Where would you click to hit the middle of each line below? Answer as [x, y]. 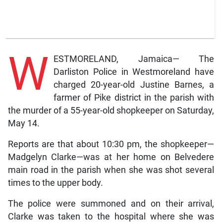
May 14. [24, 123]
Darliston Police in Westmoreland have [134, 72]
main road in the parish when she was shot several [111, 170]
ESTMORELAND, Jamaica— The [134, 59]
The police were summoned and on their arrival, [111, 203]
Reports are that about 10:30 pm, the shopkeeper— [111, 144]
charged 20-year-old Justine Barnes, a [134, 84]
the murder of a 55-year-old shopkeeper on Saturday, [111, 110]
